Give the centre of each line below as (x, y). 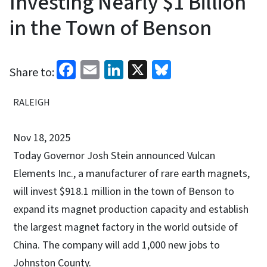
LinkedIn (158, 68)
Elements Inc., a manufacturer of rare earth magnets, (131, 173)
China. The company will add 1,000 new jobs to (117, 245)
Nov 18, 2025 (42, 138)
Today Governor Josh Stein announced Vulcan (114, 156)
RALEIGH (32, 102)
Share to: (32, 72)
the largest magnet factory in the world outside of (125, 227)
